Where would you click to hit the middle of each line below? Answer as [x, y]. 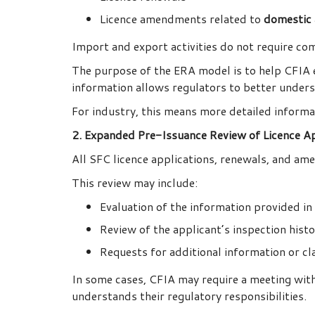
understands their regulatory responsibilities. [189, 296]
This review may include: [135, 183]
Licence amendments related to [182, 19]
